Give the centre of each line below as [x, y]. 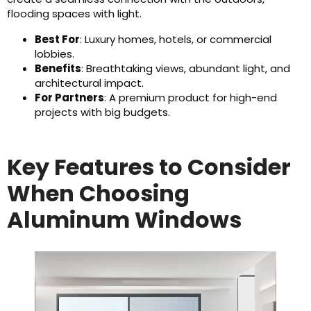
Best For [57, 39]
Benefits [58, 68]
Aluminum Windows [124, 220]
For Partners [69, 98]
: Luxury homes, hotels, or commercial [176, 39]
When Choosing [98, 193]
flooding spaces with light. [74, 14]
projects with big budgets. [102, 112]
